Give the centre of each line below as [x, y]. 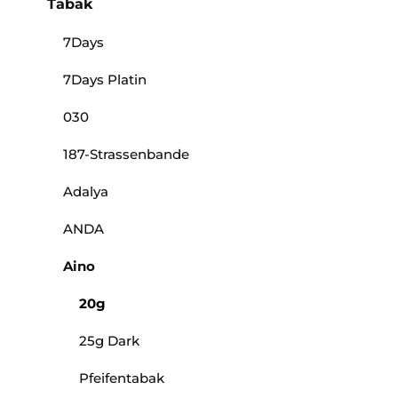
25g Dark [109, 341]
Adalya [86, 192]
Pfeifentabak [122, 378]
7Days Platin [105, 80]
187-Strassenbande [126, 155]
